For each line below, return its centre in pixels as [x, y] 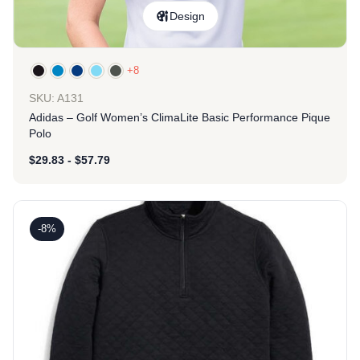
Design [187, 16]
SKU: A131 [56, 98]
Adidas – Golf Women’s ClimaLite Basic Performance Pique [180, 117]
